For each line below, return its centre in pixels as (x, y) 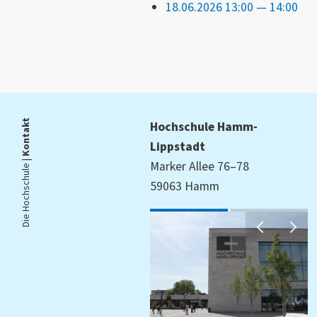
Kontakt (26, 137)
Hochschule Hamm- (203, 127)
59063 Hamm (184, 186)
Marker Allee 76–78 (199, 166)
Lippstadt (177, 146)
